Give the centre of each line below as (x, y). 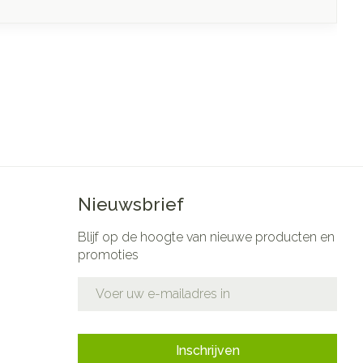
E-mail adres (115, 284)
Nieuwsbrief (131, 204)
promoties (109, 254)
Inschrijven (207, 350)
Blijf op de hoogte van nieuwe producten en (207, 237)
